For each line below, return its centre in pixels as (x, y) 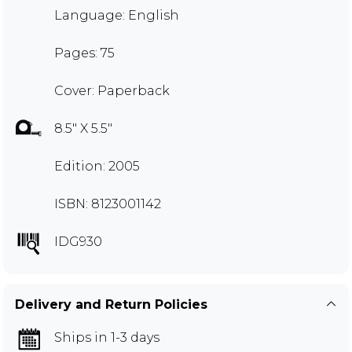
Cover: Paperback (112, 91)
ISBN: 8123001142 (108, 204)
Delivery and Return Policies (111, 304)
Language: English (117, 15)
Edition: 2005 (97, 166)
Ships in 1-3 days (107, 337)
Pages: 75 (84, 53)
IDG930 (78, 242)
